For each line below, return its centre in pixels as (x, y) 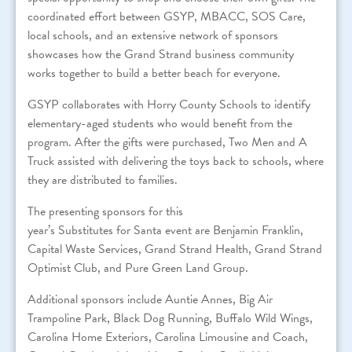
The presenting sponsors (88, 212)
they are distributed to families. (103, 180)
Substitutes (86, 231)
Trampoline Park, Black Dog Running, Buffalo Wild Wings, (170, 319)
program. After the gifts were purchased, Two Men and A (167, 143)
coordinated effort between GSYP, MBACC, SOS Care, (167, 17)
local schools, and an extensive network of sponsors (153, 36)
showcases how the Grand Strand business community (161, 55)
